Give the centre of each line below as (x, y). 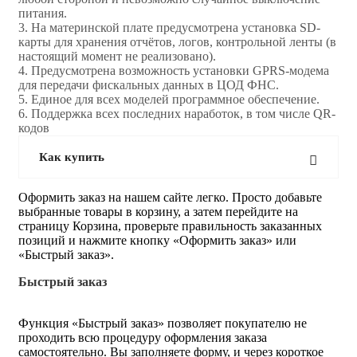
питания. (43, 13)
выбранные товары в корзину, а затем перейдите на (158, 211)
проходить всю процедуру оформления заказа (143, 337)
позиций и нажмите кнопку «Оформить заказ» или (157, 240)
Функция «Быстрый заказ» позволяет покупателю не (163, 323)
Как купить (72, 157)
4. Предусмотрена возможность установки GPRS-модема (174, 70)
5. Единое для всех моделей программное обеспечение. (169, 99)
